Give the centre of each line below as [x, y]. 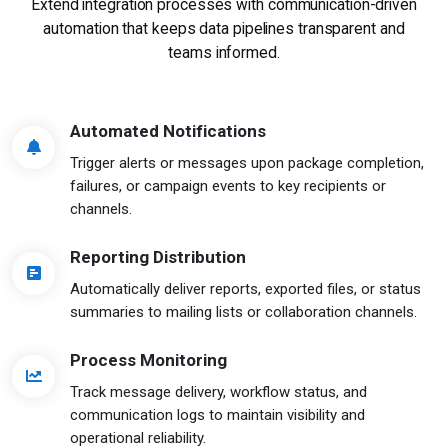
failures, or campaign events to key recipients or [228, 185]
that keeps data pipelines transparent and [263, 28]
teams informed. [224, 52]
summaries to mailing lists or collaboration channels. [244, 311]
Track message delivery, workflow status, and [219, 391]
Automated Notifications [168, 130]
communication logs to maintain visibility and [218, 414]
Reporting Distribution [158, 256]
